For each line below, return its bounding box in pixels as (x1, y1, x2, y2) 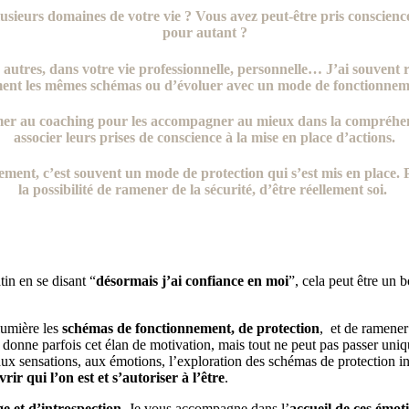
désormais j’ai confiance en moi (95, 272, 288, 288)
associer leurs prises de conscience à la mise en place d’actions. (14, 129, 395, 145)
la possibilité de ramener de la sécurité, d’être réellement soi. (18, 182, 391, 198)
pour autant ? (162, 25, 247, 41)
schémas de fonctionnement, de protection (61, 320, 320, 336)
